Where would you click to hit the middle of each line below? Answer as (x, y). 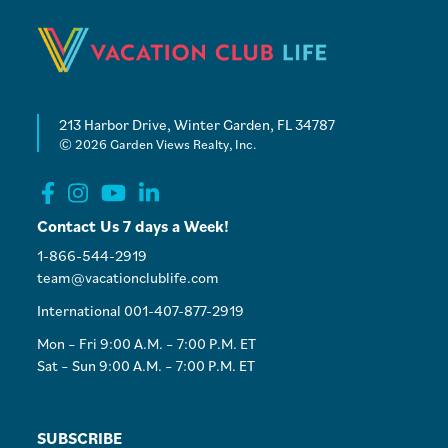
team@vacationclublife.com (128, 277)
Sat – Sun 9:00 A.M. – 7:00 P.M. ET (146, 366)
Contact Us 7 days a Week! (133, 226)
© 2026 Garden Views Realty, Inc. (158, 143)
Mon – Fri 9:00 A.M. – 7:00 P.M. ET (147, 344)
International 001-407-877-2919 (141, 310)
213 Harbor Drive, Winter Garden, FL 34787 (197, 124)
